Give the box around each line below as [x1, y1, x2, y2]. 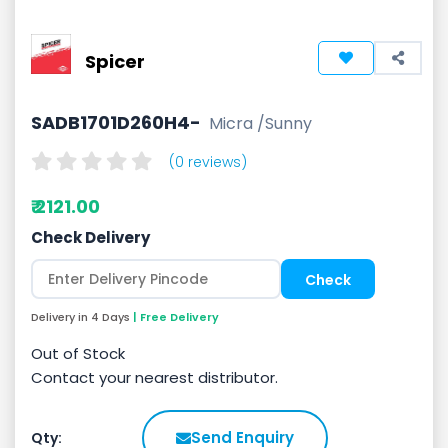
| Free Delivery [133, 309, 219, 325]
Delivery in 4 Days [31, 309, 133, 325]
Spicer [85, 49, 145, 74]
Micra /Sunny [209, 112, 312, 135]
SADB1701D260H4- [31, 110, 209, 135]
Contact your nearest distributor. [31, 367, 278, 388]
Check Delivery [31, 227, 150, 248]
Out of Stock [31, 343, 125, 364]
